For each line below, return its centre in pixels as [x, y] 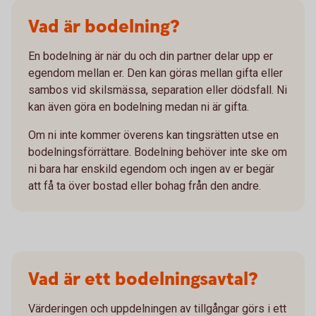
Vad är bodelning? [104, 27]
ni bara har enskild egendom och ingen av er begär [151, 169]
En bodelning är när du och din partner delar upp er [151, 56]
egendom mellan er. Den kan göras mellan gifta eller [156, 73]
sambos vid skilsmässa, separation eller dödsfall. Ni [158, 90]
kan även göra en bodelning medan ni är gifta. [140, 107]
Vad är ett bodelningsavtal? [143, 280]
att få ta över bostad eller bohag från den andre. [145, 186]
